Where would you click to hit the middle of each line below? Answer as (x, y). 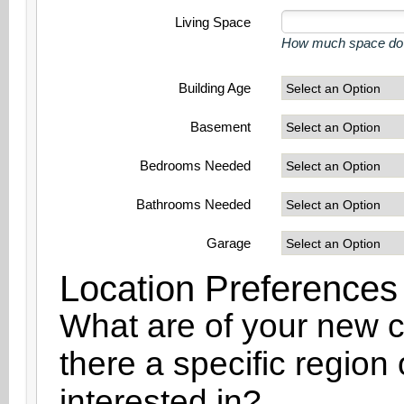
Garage (229, 243)
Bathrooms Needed (193, 204)
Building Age (215, 88)
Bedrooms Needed (195, 165)
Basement (220, 127)
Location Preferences (229, 289)
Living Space (213, 22)
